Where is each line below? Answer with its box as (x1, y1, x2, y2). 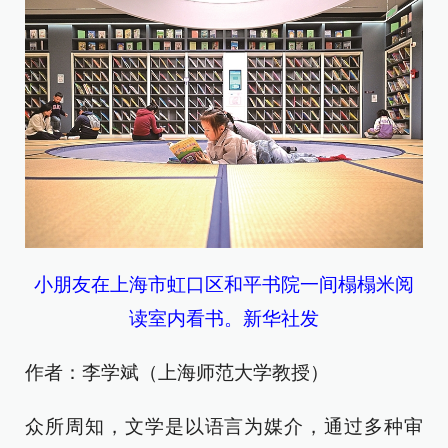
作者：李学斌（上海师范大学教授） (25, 362, 329, 384)
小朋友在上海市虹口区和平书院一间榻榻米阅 (34, 274, 414, 296)
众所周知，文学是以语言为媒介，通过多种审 (25, 416, 423, 438)
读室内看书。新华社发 (129, 308, 319, 330)
